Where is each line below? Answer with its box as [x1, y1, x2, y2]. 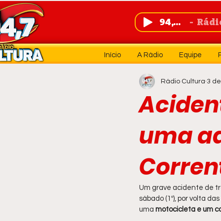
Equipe [179, 51, 202, 59]
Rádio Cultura [161, 77, 205, 85]
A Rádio [137, 51, 163, 59]
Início [104, 51, 121, 59]
